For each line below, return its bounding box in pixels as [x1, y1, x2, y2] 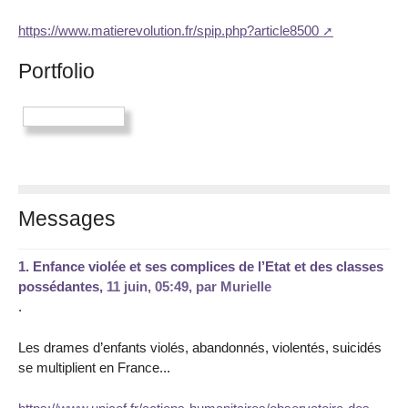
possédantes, [18, 278, 107, 294]
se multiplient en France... [18, 359, 170, 375]
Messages [18, 206, 116, 230]
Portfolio [18, 59, 95, 84]
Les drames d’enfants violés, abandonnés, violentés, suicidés [18, 339, 382, 355]
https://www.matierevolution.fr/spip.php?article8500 [18, 22, 319, 38]
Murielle [220, 278, 271, 294]
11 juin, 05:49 [107, 278, 189, 294]
